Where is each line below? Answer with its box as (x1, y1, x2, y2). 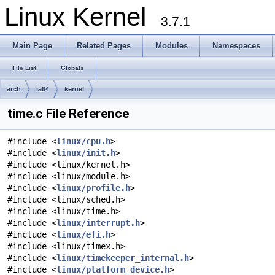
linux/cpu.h (56, 136, 110, 146)
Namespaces (212, 41, 260, 50)
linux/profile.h (56, 183, 130, 193)
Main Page (12, 41, 52, 50)
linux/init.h (56, 148, 115, 158)
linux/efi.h (56, 230, 110, 239)
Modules (155, 41, 188, 50)
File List (12, 64, 36, 71)
